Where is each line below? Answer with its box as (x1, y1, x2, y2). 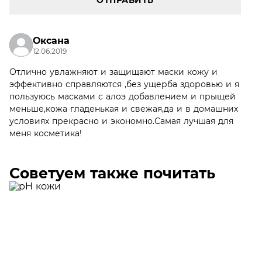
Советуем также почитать (9, 164, 215, 182)
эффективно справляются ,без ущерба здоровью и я (9, 79, 239, 89)
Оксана (33, 35, 70, 46)
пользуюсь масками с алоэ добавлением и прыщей (9, 91, 236, 102)
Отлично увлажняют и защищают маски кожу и (9, 67, 218, 77)
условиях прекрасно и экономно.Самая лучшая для (9, 116, 233, 126)
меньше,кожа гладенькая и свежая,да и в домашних (9, 104, 238, 114)
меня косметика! (9, 128, 82, 139)
